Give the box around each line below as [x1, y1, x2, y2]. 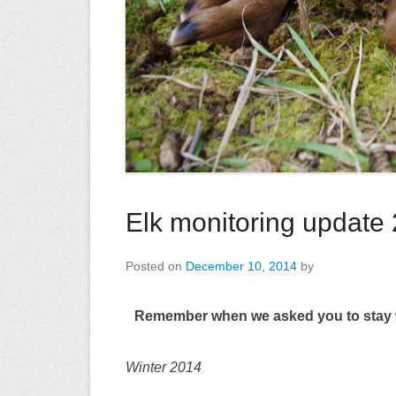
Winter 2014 [126, 359, 202, 375]
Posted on [126, 258, 186, 273]
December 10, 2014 [186, 258, 297, 273]
